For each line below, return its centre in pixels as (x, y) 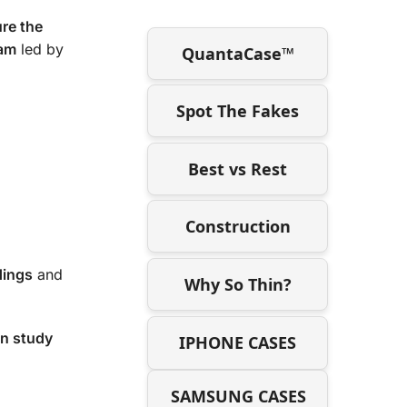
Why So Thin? (238, 284)
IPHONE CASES (238, 342)
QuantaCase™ (238, 53)
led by (40, 50)
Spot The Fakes (238, 111)
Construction (238, 227)
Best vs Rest (238, 169)
